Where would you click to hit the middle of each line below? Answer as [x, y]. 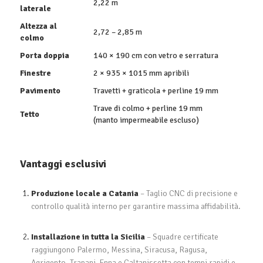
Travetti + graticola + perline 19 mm [156, 90]
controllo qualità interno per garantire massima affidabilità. [136, 206]
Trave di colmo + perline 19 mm [148, 108]
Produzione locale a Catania [85, 193]
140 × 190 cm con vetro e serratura [156, 55]
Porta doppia [44, 55]
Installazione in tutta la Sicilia [88, 237]
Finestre [35, 73]
